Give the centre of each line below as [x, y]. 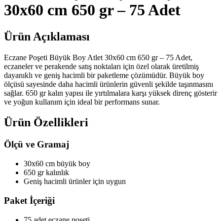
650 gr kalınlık [46, 173]
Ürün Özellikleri [46, 123]
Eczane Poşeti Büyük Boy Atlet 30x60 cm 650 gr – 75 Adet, [98, 57]
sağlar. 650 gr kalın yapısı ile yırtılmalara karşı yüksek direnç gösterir [110, 93]
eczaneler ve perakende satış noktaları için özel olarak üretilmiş [101, 66]
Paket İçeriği [29, 200]
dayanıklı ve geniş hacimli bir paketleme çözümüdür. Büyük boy [104, 75]
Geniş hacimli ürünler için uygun [75, 182]
